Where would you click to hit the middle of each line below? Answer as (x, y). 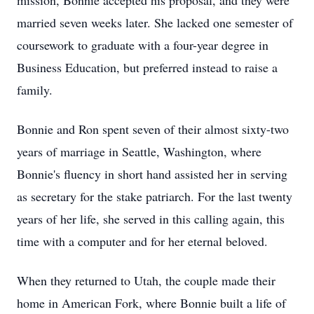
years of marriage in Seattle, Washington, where (139, 151)
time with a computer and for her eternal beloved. (142, 241)
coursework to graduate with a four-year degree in (143, 45)
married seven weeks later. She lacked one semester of (155, 22)
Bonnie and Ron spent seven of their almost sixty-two (153, 129)
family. (35, 90)
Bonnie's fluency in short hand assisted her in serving (152, 174)
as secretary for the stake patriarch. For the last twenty (155, 196)
